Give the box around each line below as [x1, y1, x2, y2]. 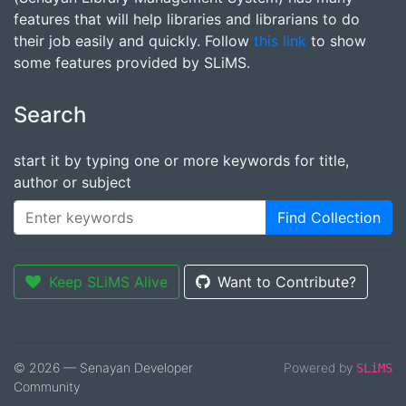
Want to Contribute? [217, 273, 356, 291]
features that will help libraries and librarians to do [14, 10, 360, 28]
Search [14, 101, 86, 128]
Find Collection [277, 208, 381, 227]
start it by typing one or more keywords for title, [14, 151, 349, 169]
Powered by [284, 360, 356, 375]
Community [14, 379, 80, 394]
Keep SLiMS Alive [49, 273, 168, 291]
